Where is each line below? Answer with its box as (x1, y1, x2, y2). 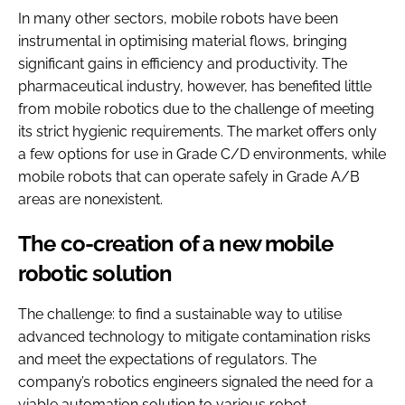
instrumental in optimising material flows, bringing (18, 32, 347, 50)
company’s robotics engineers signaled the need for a (18, 372, 373, 391)
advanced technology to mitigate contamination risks (18, 327, 371, 345)
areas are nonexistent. (18, 190, 163, 208)
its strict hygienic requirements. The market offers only (18, 122, 377, 140)
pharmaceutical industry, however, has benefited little (18, 77, 372, 95)
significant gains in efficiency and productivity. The (18, 54, 347, 72)
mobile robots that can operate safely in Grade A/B (18, 167, 360, 185)
